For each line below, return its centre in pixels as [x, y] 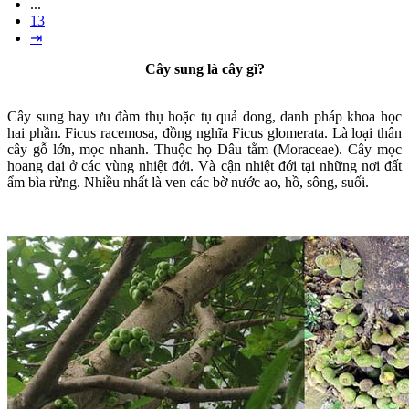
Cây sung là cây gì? [204, 69]
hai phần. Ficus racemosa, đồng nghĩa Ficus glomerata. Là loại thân [204, 133]
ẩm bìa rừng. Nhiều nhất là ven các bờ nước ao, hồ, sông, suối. [188, 183]
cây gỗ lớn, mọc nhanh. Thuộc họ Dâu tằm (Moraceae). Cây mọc [204, 150]
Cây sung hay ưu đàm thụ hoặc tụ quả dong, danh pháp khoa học [204, 117]
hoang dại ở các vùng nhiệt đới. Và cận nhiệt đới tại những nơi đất [204, 166]
